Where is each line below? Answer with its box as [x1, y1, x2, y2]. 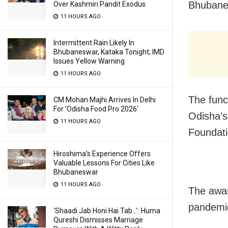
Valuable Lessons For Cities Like [53, 159, 155, 167]
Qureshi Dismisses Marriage [53, 216, 143, 224]
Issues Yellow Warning [53, 57, 125, 65]
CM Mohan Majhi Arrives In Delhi [53, 96, 156, 104]
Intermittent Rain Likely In [53, 39, 134, 47]
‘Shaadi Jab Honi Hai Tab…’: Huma [53, 207, 160, 215]
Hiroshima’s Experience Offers [53, 150, 151, 158]
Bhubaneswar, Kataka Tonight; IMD [53, 48, 164, 56]
